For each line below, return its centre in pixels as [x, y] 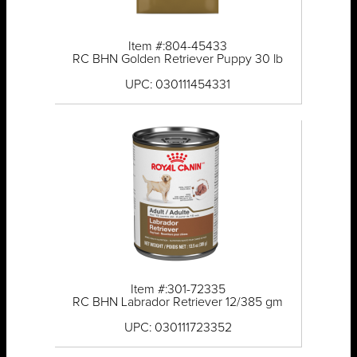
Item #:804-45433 [178, 47]
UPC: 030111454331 [178, 85]
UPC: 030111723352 [178, 328]
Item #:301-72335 [178, 290]
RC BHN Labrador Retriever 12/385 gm [178, 302]
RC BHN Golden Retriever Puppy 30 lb [178, 59]
